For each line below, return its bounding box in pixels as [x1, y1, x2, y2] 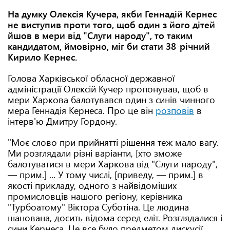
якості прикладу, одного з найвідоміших [8, 179, 177, 191]
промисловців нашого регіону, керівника [8, 190, 182, 202]
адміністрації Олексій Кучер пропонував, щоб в [8, 83, 208, 95]
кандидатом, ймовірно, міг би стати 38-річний [8, 40, 210, 52]
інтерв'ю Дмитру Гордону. [8, 115, 117, 127]
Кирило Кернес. [8, 51, 77, 63]
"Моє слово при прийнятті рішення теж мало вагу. [8, 136, 219, 148]
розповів [156, 104, 194, 117]
